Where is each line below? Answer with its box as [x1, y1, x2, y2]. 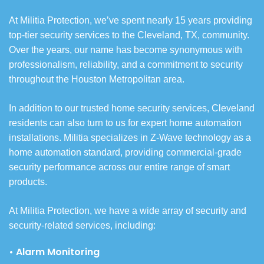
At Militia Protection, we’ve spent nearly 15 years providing [9, 15, 252, 26]
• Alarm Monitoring [9, 245, 100, 259]
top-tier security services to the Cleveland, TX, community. [9, 30, 249, 41]
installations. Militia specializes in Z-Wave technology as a [9, 133, 251, 143]
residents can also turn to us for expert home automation [9, 118, 242, 128]
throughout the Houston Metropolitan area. [9, 74, 184, 85]
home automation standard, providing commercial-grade [9, 147, 242, 158]
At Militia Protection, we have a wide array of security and [9, 206, 246, 216]
